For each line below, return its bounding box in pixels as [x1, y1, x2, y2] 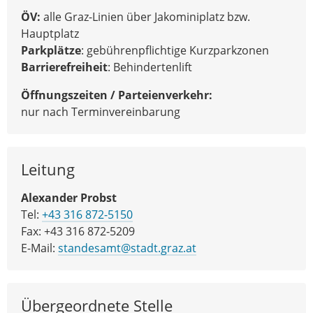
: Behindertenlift [108, 59, 192, 75]
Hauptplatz [21, 25, 79, 41]
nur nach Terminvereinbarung [21, 103, 180, 119]
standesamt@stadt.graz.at [58, 240, 196, 256]
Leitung [21, 158, 75, 180]
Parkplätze [21, 42, 81, 58]
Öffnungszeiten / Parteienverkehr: [21, 87, 212, 103]
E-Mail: [21, 240, 58, 256]
